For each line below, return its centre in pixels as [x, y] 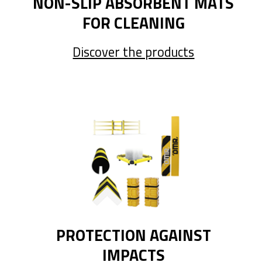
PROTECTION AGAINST [133, 235]
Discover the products [134, 52]
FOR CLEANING [133, 23]
